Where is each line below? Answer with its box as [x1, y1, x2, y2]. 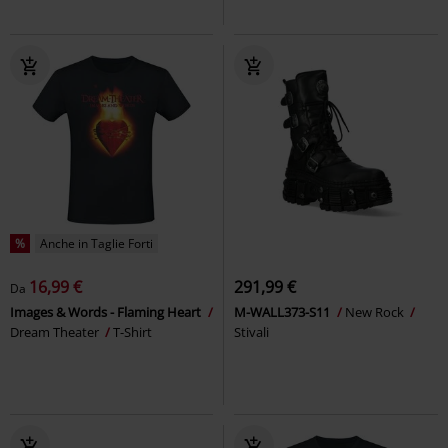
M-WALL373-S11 [234, 302, 333, 321]
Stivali [234, 322, 269, 341]
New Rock [345, 302, 407, 321]
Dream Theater [10, 322, 102, 341]
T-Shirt [113, 322, 152, 341]
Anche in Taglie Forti [40, 234, 153, 252]
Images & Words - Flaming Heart [10, 302, 204, 321]
